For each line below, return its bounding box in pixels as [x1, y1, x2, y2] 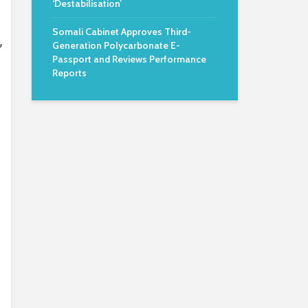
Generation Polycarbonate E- [52, 39, 180, 52]
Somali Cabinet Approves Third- [52, 25, 191, 38]
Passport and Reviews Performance [52, 53, 206, 65]
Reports [52, 67, 87, 79]
